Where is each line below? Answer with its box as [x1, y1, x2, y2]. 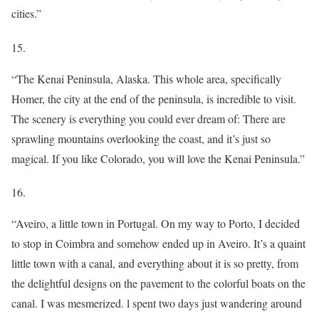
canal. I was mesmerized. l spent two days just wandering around [11, 296, 302, 311]
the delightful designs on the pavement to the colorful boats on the [11, 276, 305, 291]
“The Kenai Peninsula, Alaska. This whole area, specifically [11, 70, 281, 86]
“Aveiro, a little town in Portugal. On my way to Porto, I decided [11, 216, 300, 231]
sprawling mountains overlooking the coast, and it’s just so [11, 130, 271, 146]
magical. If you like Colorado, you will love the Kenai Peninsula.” [11, 150, 305, 166]
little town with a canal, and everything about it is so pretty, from [11, 256, 298, 271]
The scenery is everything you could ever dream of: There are [11, 110, 286, 126]
